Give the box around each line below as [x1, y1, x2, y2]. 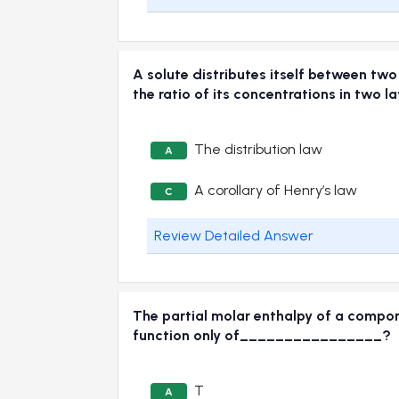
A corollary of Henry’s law [194, 181, 357, 199]
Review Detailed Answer [154, 226, 313, 244]
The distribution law [194, 140, 322, 158]
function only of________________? [133, 326, 391, 344]
